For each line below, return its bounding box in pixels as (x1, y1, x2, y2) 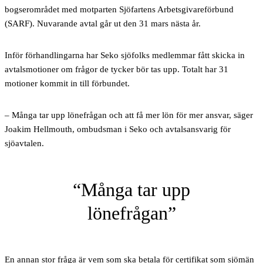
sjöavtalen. (5, 139, 46, 149)
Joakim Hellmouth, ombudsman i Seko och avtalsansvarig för (5, 124, 231, 134)
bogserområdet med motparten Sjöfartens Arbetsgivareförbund (5, 5, 234, 15)
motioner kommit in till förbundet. (5, 79, 132, 89)
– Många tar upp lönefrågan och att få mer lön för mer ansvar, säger (5, 110, 253, 120)
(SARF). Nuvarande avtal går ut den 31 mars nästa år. (5, 19, 203, 29)
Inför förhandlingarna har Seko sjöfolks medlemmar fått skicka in (5, 50, 245, 60)
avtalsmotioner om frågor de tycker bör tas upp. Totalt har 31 (5, 65, 228, 75)
